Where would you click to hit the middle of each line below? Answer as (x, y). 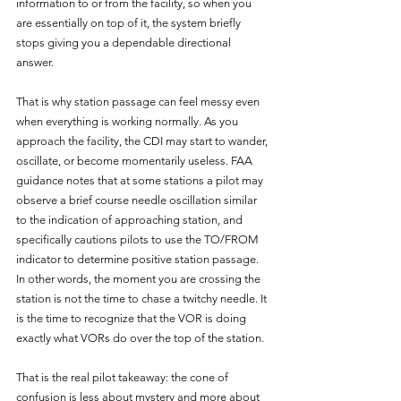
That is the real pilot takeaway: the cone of (124, 377)
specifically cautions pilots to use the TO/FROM (139, 239)
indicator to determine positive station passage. (139, 259)
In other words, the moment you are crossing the (140, 278)
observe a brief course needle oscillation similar (138, 200)
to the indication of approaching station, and (131, 219)
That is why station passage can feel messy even (139, 101)
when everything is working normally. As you (128, 121)
